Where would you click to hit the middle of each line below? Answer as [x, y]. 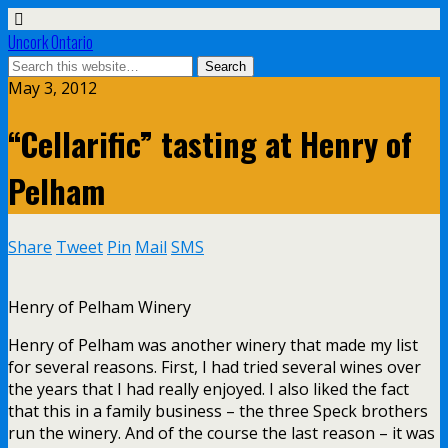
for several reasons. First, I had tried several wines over [214, 366]
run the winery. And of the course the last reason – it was [221, 432]
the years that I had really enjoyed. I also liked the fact [208, 388]
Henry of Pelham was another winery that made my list [213, 344]
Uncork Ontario [50, 42]
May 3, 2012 [52, 88]
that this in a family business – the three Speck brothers [218, 410]
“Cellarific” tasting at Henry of [210, 144]
